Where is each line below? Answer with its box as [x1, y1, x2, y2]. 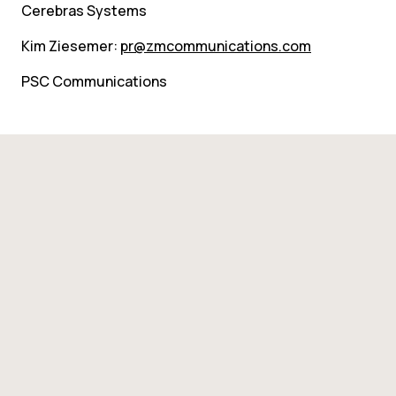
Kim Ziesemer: [21, 36, 120, 56]
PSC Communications [21, 72, 167, 91]
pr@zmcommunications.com [120, 36, 311, 56]
